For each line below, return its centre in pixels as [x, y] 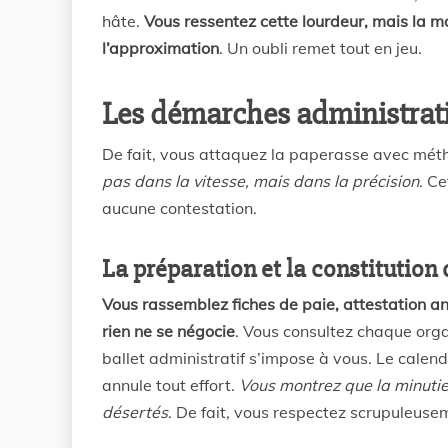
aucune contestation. [179, 208]
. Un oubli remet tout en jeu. [320, 48]
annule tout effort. [170, 385]
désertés [135, 412]
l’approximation [160, 48]
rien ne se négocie [168, 331]
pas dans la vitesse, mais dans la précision [260, 181]
